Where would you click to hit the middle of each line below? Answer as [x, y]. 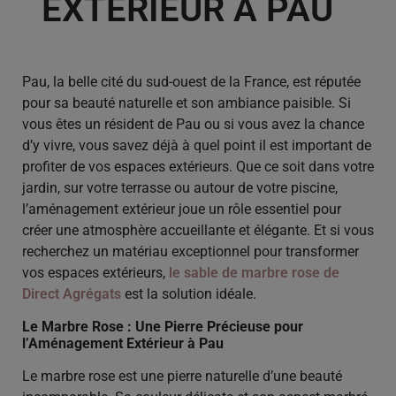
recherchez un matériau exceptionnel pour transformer [190, 252]
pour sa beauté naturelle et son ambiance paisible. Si [187, 103]
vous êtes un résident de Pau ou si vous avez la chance [193, 125]
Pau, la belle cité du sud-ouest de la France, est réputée [191, 82]
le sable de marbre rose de [252, 273]
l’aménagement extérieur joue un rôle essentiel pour [182, 209]
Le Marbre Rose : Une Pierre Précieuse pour [163, 326]
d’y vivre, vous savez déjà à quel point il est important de [197, 146]
